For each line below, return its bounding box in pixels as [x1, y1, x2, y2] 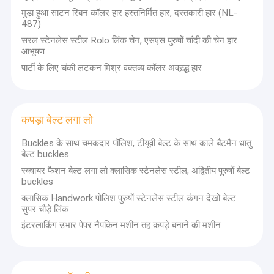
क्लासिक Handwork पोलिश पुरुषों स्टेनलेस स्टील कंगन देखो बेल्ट [21, 192, 237, 204]
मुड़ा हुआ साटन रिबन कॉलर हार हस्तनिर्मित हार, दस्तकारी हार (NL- [21, 7, 238, 19]
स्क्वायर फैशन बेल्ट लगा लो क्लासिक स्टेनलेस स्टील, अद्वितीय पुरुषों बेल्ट [21, 165, 251, 176]
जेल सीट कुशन [35, 52, 80, 62]
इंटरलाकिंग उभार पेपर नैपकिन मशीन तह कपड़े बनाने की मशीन [21, 220, 221, 231]
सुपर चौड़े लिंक [21, 203, 69, 215]
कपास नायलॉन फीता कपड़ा [35, 25, 116, 35]
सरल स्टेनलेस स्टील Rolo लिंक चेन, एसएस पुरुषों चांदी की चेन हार [21, 35, 238, 46]
